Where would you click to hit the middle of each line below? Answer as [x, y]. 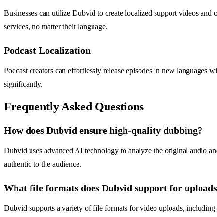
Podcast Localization [47, 50]
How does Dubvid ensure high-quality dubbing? [103, 131]
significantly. [23, 84]
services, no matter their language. [56, 26]
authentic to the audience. [43, 164]
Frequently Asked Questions [74, 107]
